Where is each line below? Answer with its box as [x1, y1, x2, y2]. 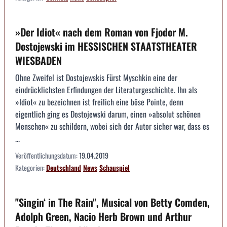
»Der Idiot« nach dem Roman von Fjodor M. [15, 24, 188, 40]
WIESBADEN [15, 53, 62, 68]
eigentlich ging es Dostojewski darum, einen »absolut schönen [15, 108, 201, 121]
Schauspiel [99, 162, 130, 173]
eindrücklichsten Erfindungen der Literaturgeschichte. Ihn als [15, 84, 197, 96]
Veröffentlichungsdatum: [15, 150, 79, 161]
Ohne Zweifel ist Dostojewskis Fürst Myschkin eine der [15, 71, 177, 84]
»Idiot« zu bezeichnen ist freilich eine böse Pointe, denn [15, 96, 183, 108]
